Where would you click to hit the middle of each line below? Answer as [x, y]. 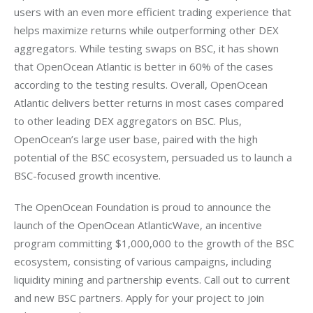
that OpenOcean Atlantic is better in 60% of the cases [145, 66]
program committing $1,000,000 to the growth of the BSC [155, 243]
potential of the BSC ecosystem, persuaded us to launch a [154, 157]
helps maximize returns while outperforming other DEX [148, 30]
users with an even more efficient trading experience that [154, 12]
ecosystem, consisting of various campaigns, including [144, 262]
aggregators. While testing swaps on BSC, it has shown [148, 48]
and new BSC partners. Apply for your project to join [140, 298]
